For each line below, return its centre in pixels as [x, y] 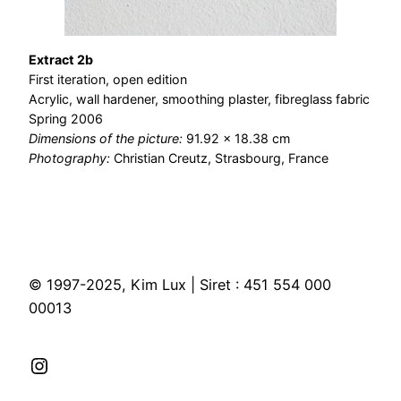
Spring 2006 [66, 119]
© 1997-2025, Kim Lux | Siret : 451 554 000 [180, 285]
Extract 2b [61, 60]
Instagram [79, 364]
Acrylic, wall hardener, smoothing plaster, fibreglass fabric [199, 99]
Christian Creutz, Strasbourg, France [221, 158]
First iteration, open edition [108, 80]
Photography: [71, 158]
